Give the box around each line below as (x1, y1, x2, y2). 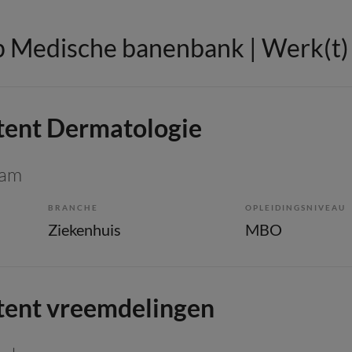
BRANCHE (48, 202, 98, 212)
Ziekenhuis (48, 219, 121, 239)
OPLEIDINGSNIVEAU (245, 202, 346, 212)
